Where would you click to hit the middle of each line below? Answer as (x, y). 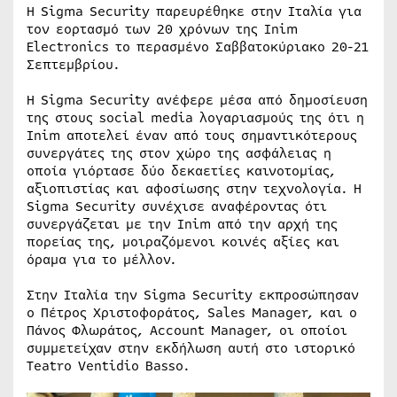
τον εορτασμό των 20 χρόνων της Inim (162, 29)
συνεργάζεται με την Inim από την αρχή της (182, 224)
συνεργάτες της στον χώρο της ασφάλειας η (179, 153)
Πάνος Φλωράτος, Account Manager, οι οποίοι (187, 331)
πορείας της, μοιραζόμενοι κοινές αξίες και (183, 242)
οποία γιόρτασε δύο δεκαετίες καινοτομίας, (181, 171)
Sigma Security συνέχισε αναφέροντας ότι (177, 206)
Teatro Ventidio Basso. (111, 366)
